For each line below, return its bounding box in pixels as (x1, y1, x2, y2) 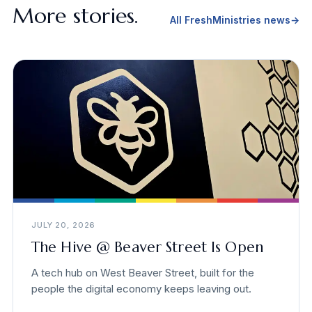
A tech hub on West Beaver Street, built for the (31, 266, 254, 280)
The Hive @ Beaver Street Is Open (31, 238, 263, 257)
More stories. (12, 3, 139, 29)
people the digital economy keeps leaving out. (31, 282, 251, 296)
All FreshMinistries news (170, 14, 291, 26)
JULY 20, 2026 (31, 220, 96, 231)
